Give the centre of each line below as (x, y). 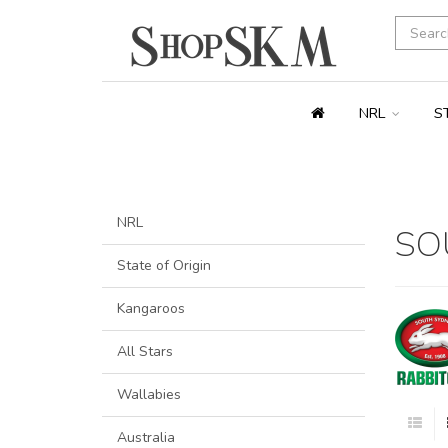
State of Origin (164, 266)
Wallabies (149, 395)
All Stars (145, 352)
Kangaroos (151, 309)
